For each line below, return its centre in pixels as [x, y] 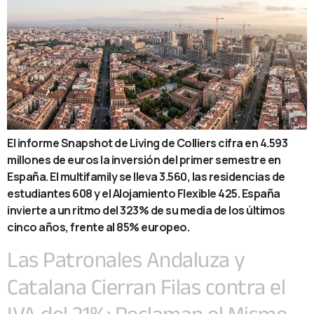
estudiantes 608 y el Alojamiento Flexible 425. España [144, 193]
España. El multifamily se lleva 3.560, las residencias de [146, 177]
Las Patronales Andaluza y [126, 259]
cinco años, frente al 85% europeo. [98, 227]
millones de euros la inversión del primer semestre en [144, 160]
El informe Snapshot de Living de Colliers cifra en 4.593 [147, 143]
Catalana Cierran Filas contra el [146, 287]
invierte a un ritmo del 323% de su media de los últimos [146, 210]
